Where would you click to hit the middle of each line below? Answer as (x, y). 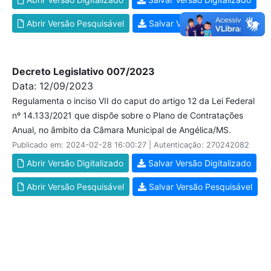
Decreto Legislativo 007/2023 (83, 71)
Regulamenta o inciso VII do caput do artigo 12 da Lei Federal (133, 101)
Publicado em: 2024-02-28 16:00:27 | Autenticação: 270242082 (131, 145)
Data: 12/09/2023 (53, 86)
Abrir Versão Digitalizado (74, 163)
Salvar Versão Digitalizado (198, 163)
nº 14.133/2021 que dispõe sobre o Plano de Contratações (128, 115)
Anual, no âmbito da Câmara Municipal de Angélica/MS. (122, 130)
